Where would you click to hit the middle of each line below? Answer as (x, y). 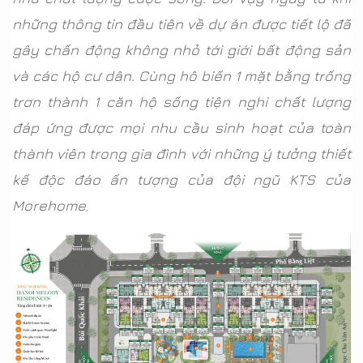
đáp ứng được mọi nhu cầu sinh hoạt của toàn (181, 128)
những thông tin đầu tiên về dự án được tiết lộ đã (181, 24)
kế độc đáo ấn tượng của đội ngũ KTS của (181, 179)
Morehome (49, 205)
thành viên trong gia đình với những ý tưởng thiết (181, 154)
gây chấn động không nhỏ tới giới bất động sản (181, 50)
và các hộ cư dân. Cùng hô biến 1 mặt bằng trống (181, 76)
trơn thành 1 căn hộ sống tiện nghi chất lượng (181, 102)
